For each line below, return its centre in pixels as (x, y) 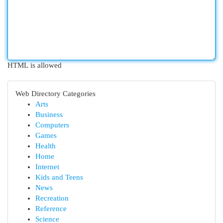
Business (49, 114)
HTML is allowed (35, 65)
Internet (47, 167)
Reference (51, 209)
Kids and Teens (59, 177)
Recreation (52, 198)
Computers (52, 125)
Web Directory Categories (56, 94)
